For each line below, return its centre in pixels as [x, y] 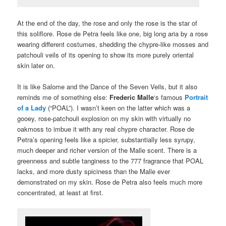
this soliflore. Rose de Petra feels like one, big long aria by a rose [113, 33]
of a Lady [32, 108]
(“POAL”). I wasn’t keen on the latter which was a [118, 108]
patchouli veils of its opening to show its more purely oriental [106, 54]
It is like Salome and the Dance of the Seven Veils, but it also [107, 87]
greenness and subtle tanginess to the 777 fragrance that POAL [110, 161]
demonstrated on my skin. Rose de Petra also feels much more [110, 182]
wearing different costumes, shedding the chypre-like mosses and [113, 44]
